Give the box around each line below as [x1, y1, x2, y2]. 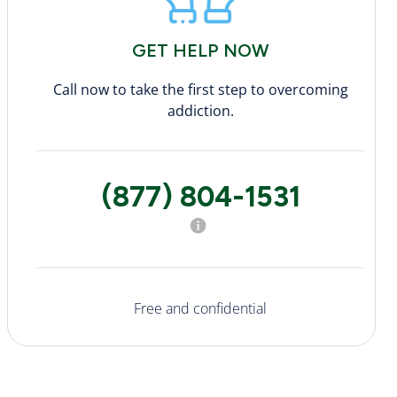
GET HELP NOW [131, 39, 269, 61]
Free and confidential [134, 298, 267, 318]
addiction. [167, 100, 234, 121]
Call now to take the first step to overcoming [52, 79, 348, 99]
